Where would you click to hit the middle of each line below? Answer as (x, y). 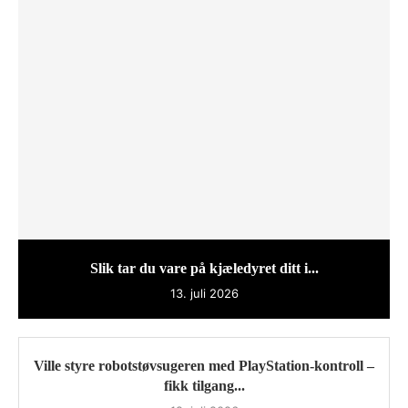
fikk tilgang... (204, 385)
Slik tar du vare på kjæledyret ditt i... (204, 268)
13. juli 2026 (204, 293)
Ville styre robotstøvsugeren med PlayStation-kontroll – (204, 365)
